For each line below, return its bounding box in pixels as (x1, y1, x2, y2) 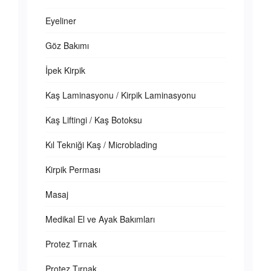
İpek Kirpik (45, 64, 85, 76)
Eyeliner (45, 15, 76, 27)
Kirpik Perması (45, 163, 100, 175)
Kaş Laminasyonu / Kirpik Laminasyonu (45, 89, 196, 101)
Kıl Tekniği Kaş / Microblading (45, 139, 157, 151)
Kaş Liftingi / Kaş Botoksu (45, 114, 142, 126)
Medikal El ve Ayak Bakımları (45, 213, 155, 225)
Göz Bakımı (45, 39, 89, 51)
